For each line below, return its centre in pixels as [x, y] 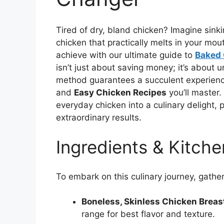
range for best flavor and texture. [148, 214]
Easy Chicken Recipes [120, 92]
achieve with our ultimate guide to [125, 55]
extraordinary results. [99, 117]
